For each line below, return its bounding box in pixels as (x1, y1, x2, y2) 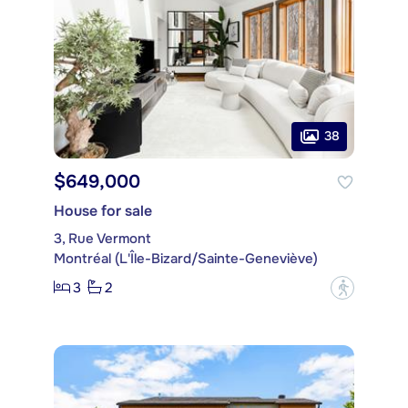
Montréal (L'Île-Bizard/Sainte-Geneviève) (54, 249, 318, 268)
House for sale (54, 200, 152, 220)
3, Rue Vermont (54, 229, 151, 248)
